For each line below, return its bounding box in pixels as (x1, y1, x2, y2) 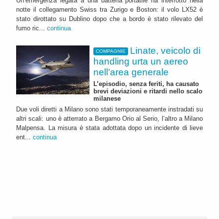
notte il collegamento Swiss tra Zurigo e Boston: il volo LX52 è (16, 6, 203, 14)
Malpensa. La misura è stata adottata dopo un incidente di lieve (16, 124, 203, 131)
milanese (93, 94, 121, 102)
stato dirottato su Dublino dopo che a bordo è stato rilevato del (16, 15, 203, 23)
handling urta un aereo (93, 56, 188, 67)
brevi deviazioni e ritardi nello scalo (93, 87, 202, 95)
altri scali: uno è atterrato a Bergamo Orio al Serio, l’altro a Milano (16, 114, 203, 122)
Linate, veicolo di (130, 45, 201, 56)
